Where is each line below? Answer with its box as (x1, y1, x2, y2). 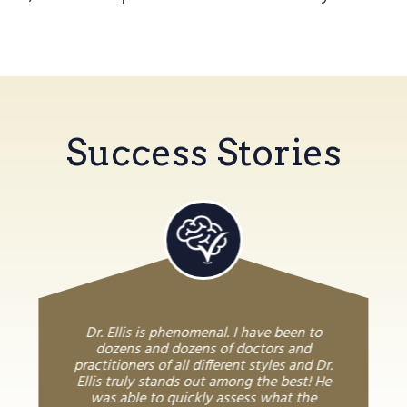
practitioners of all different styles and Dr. (74, 353, 333, 378)
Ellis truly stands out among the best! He (75, 370, 331, 394)
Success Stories (65, 130, 342, 174)
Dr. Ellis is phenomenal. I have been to (84, 321, 322, 345)
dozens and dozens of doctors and (95, 337, 312, 362)
